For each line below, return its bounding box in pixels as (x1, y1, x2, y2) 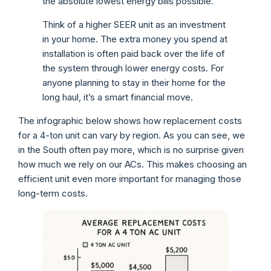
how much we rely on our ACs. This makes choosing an (18, 158, 247, 170)
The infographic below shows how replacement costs (18, 114, 242, 126)
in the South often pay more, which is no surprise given (18, 143, 244, 155)
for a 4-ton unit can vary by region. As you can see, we (18, 129, 245, 141)
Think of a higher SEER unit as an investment (42, 18, 226, 30)
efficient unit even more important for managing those (18, 172, 241, 184)
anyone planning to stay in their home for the (42, 76, 226, 88)
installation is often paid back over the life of (42, 47, 225, 59)
